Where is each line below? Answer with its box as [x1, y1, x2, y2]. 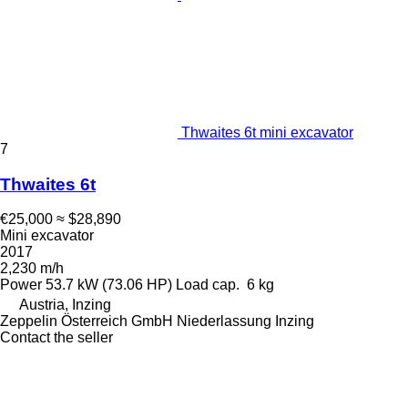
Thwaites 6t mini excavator [181, 124, 353, 140]
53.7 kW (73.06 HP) [46, 277, 172, 293]
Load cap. [176, 277, 240, 293]
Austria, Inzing [19, 297, 111, 313]
